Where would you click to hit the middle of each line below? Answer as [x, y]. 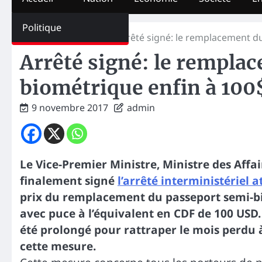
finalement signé [69, 180]
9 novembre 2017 [70, 108]
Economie [83, 37]
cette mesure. [58, 246]
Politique [42, 27]
